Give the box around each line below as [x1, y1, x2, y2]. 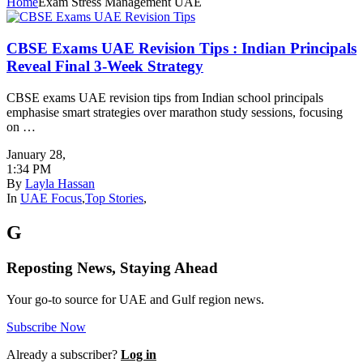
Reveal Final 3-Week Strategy [6, 57, 203, 75]
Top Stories [85, 190, 143, 205]
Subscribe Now [6, 320, 86, 335]
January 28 [6, 147, 62, 161]
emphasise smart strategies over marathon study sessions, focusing [6, 105, 343, 119]
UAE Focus [20, 190, 82, 205]
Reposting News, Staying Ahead [6, 259, 218, 277]
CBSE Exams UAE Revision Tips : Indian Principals [6, 39, 357, 57]
